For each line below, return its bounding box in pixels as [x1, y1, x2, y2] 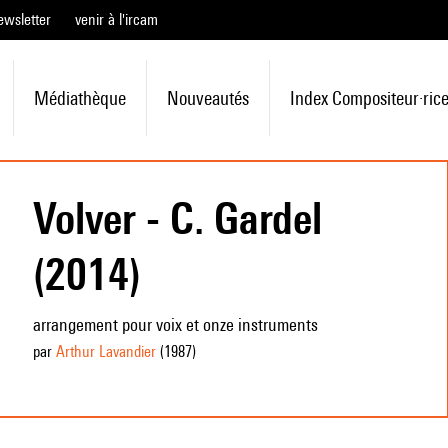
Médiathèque [33, 87, 126, 109]
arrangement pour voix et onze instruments [32, 314, 318, 335]
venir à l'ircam [75, 10, 158, 29]
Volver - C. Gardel [32, 192, 322, 244]
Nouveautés [166, 87, 249, 109]
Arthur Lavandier [55, 342, 156, 361]
